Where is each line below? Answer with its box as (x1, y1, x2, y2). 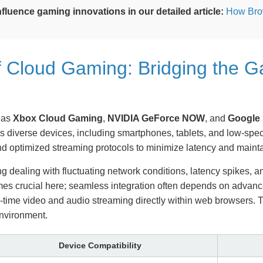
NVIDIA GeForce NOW (107, 113, 205, 123)
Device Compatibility (59, 241, 141, 250)
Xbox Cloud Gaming (13, 113, 103, 123)
